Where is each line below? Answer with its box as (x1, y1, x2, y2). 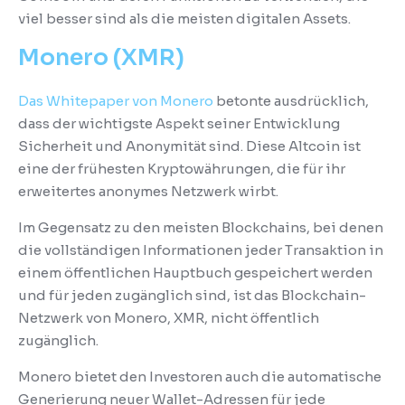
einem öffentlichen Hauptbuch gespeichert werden (18, 263, 372, 281)
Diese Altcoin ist (246, 137, 361, 155)
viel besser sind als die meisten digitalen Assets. (18, 9, 351, 27)
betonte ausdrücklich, (213, 91, 369, 109)
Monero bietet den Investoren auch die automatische (18, 367, 381, 385)
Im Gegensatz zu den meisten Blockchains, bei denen (18, 218, 383, 236)
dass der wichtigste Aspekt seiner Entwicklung (18, 114, 340, 132)
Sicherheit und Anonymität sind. (18, 137, 246, 155)
